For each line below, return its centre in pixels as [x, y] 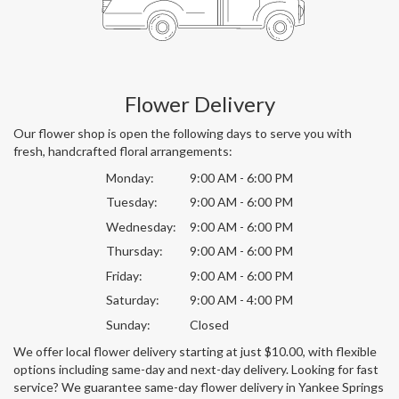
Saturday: [133, 300]
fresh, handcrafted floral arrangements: [123, 151]
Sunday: [128, 324]
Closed [209, 324]
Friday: [124, 275]
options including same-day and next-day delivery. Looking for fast [196, 369]
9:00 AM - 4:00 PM [241, 300]
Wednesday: [141, 226]
